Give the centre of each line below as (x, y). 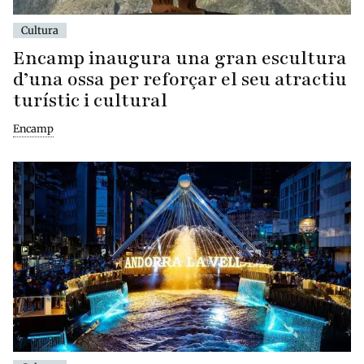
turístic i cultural (90, 101)
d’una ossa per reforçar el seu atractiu (180, 80)
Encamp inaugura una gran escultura (180, 58)
